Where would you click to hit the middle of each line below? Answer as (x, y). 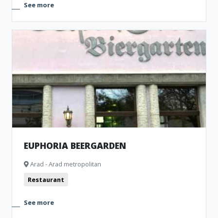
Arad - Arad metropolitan (65, 164)
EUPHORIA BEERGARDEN (75, 145)
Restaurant (46, 180)
